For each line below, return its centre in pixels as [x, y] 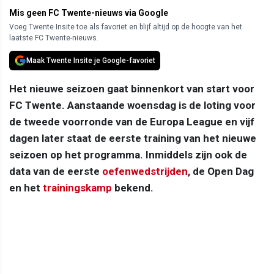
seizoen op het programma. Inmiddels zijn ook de [128, 154]
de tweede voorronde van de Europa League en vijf [132, 121]
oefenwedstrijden [145, 171]
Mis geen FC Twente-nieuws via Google [89, 13]
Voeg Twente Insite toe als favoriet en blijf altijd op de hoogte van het [126, 27]
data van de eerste [56, 171]
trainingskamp [77, 187]
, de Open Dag [221, 171]
